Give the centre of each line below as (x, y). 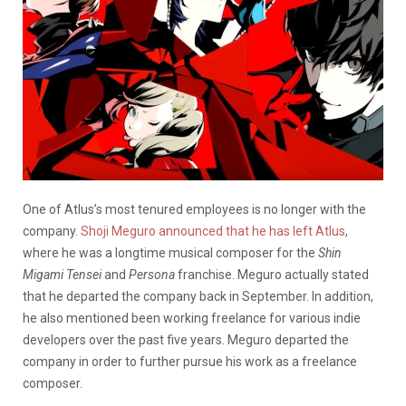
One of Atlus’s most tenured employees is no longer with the (194, 209)
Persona (153, 274)
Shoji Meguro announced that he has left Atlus (213, 231)
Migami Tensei (63, 274)
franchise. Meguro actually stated (273, 274)
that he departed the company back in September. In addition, (198, 296)
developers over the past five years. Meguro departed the (186, 339)
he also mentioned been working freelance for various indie (192, 318)
